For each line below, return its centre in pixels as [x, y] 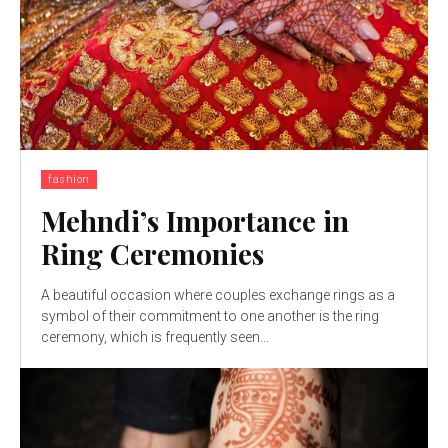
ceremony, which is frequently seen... [155, 336]
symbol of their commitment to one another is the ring [210, 315]
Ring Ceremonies [152, 253]
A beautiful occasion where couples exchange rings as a [218, 294]
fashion [69, 179]
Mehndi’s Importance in [195, 220]
